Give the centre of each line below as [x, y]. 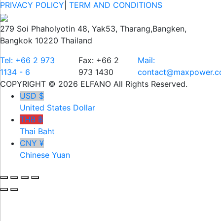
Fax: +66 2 [99, 60]
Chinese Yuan [45, 155]
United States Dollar [57, 108]
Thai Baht [37, 131]
